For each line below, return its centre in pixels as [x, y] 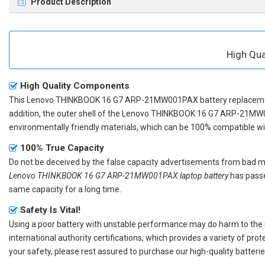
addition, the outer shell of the [65, 113]
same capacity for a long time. [65, 189]
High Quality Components [75, 85]
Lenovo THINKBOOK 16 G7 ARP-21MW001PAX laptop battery [119, 175]
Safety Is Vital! [50, 210]
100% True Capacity [62, 148]
